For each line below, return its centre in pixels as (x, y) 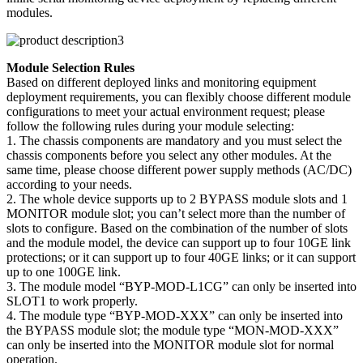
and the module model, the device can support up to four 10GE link (179, 243)
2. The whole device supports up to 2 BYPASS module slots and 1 (177, 199)
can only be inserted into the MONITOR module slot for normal (170, 345)
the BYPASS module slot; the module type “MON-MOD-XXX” (173, 331)
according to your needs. (69, 185)
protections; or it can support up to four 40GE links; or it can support (181, 258)
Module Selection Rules (70, 68)
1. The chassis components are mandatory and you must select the (174, 141)
